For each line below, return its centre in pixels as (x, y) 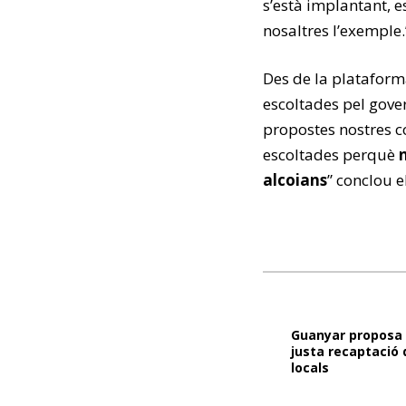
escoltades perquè (331, 155)
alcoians (295, 180)
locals (310, 367)
